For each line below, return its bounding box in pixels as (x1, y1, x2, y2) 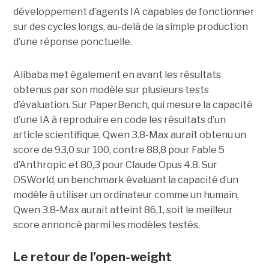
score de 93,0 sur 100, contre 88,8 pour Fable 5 (13, 144, 225, 156)
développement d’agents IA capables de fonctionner (13, 5, 255, 17)
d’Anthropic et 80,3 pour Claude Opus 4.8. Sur (13, 159, 217, 171)
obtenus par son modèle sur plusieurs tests (13, 83, 209, 95)
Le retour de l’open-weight (13, 249, 172, 264)
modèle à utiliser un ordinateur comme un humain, (13, 189, 239, 201)
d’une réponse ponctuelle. (13, 35, 132, 47)
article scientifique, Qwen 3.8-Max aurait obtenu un (13, 128, 246, 141)
